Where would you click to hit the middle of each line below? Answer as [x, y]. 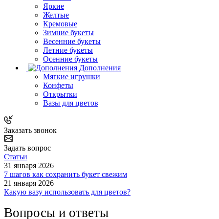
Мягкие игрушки [72, 76]
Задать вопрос [27, 148]
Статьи [16, 156]
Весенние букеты [72, 41]
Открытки [60, 94]
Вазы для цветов [71, 103]
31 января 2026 [29, 165]
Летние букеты [68, 50]
